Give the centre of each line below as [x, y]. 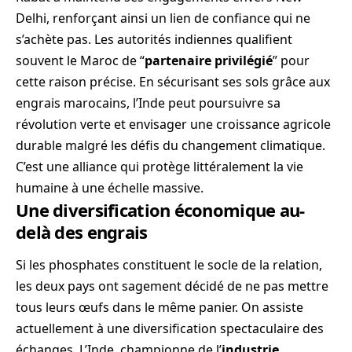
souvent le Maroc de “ [80, 60]
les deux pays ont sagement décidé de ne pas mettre [172, 286]
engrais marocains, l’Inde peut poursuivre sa [148, 103]
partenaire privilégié [209, 60]
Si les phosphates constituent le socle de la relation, [169, 265]
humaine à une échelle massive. [110, 187]
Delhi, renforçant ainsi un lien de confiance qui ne [163, 18]
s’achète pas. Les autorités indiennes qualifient [154, 39]
